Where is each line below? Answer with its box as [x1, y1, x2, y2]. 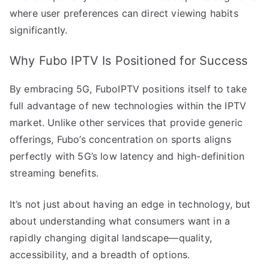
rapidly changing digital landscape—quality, [10, 231, 212, 244]
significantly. [10, 23, 68, 36]
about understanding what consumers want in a [10, 214, 231, 227]
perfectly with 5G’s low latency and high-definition [10, 150, 245, 162]
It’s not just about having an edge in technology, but [10, 198, 251, 210]
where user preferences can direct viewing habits [10, 7, 238, 19]
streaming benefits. [10, 166, 99, 179]
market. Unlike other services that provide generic [10, 116, 243, 128]
